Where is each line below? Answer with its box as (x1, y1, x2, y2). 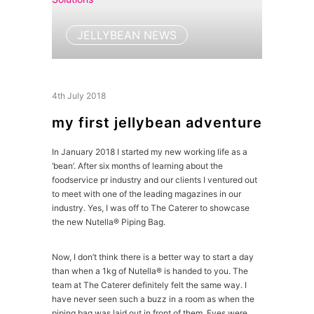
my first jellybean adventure (52, 114, 262, 131)
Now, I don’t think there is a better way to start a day (52, 252, 254, 262)
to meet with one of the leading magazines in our (52, 189, 241, 199)
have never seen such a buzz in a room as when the (52, 294, 254, 304)
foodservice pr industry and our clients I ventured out (52, 175, 257, 185)
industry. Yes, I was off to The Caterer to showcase (52, 203, 250, 213)
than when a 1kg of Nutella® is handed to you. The (52, 266, 248, 276)
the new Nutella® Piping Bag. (52, 217, 165, 227)
